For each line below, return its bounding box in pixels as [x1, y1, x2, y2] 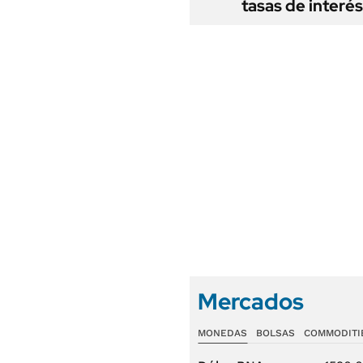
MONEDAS [198, 327, 247, 339]
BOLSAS [255, 327, 295, 339]
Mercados [198, 286, 304, 317]
